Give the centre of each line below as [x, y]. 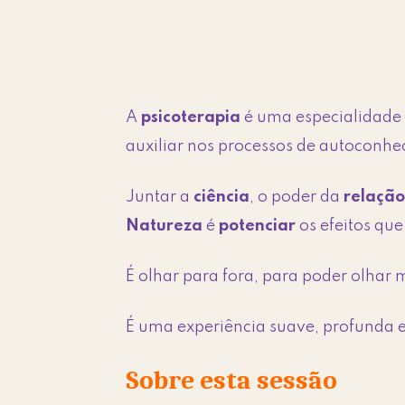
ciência [222, 197]
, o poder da [297, 197]
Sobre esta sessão [232, 380]
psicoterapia [191, 117]
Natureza [165, 226]
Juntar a [160, 197]
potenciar [258, 226]
